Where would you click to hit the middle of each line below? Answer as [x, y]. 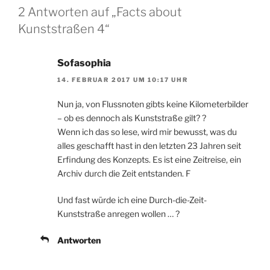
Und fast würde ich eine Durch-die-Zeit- [132, 200]
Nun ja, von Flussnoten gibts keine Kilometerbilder [153, 104]
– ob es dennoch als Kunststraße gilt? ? [132, 118]
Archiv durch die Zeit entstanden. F [124, 174]
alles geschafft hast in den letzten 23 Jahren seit [149, 146]
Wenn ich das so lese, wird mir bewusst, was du [147, 132]
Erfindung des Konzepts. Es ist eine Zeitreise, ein [149, 160]
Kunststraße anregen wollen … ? [118, 214]
